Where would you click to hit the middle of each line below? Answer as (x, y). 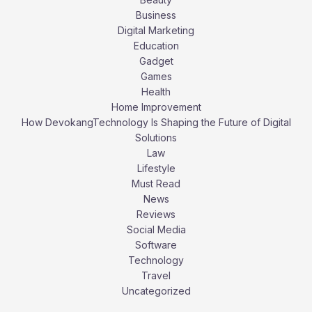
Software (156, 244)
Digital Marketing (156, 30)
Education (156, 45)
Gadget (156, 61)
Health (156, 91)
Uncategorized (156, 290)
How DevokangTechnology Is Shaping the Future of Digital (156, 122)
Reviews (156, 214)
